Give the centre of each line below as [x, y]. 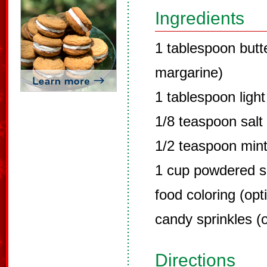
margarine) [189, 72]
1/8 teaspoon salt [209, 121]
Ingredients [200, 18]
